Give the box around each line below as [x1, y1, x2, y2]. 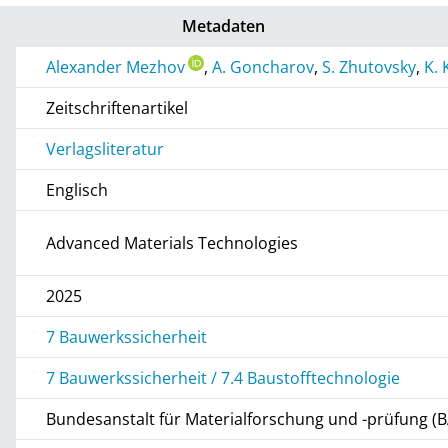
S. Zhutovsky [322, 55, 417, 78]
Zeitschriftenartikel [46, 96, 189, 119]
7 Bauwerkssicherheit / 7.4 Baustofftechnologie [46, 366, 401, 389]
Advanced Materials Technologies [46, 231, 299, 254]
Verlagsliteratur [46, 137, 165, 160]
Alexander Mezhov [46, 55, 186, 78]
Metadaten [182, 14, 266, 37]
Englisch [46, 178, 109, 201]
